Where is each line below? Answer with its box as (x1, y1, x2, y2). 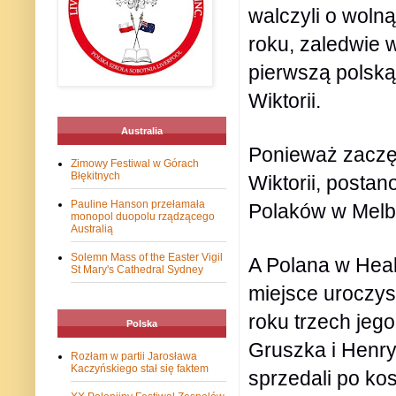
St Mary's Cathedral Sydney (71, 263, 203, 277)
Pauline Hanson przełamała (71, 198, 205, 211)
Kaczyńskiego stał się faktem (71, 362, 209, 376)
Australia (121, 126, 163, 137)
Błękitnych (71, 170, 120, 183)
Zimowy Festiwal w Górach (71, 157, 199, 171)
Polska (126, 318, 157, 330)
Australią (71, 223, 113, 236)
